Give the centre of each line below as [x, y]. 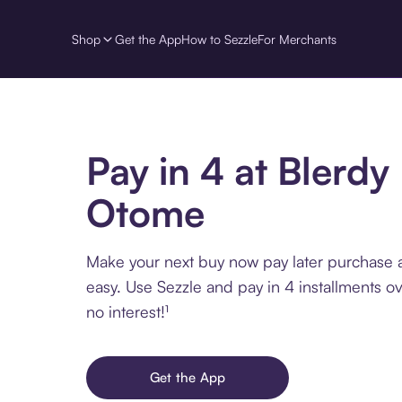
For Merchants [297, 39]
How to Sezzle [219, 39]
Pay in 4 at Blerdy [238, 171]
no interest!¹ [127, 312]
